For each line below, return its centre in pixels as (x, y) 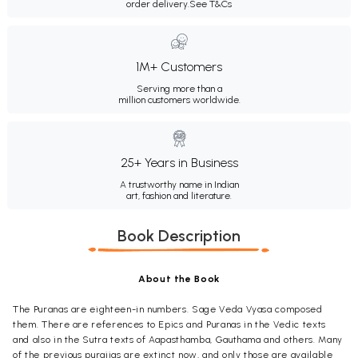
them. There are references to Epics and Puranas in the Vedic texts (169, 324)
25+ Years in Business (179, 162)
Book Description (179, 235)
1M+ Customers (179, 66)
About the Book (179, 278)
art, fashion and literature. (179, 195)
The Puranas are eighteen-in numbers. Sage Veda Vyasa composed (168, 309)
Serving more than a (179, 88)
